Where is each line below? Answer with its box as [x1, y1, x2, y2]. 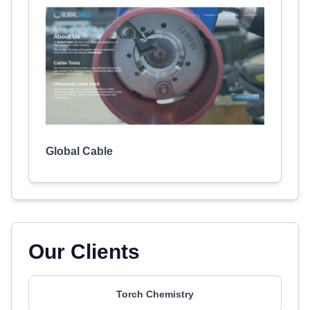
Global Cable [46, 145, 113, 157]
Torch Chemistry [116, 289, 194, 300]
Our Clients [28, 240, 140, 263]
